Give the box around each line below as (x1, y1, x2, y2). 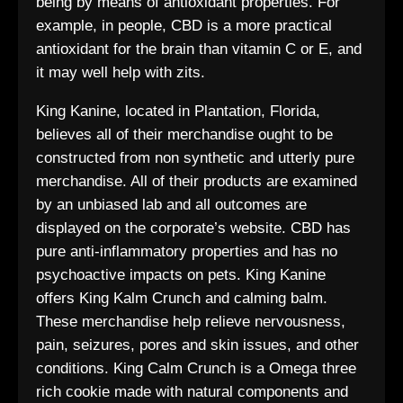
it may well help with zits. (36, 64, 205, 81)
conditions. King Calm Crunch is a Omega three (36, 360, 356, 377)
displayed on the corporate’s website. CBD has (36, 219, 351, 237)
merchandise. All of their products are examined (36, 173, 357, 190)
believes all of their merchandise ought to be (36, 126, 333, 143)
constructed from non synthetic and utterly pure (36, 149, 354, 166)
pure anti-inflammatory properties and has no (36, 243, 337, 260)
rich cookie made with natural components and (36, 383, 348, 400)
